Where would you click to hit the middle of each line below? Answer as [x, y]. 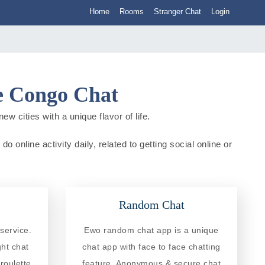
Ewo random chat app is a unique [151, 230]
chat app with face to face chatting [151, 246]
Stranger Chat [177, 12]
